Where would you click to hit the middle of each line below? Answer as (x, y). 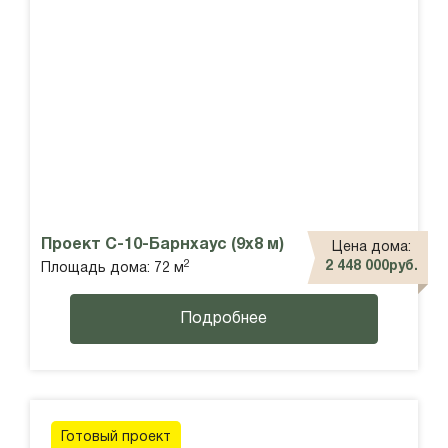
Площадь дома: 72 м (112, 269)
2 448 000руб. (371, 267)
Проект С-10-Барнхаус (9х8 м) (162, 245)
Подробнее (224, 319)
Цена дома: (371, 248)
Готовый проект (116, 438)
